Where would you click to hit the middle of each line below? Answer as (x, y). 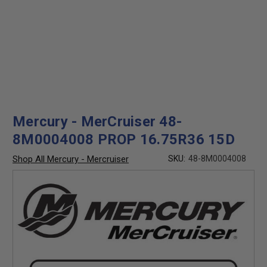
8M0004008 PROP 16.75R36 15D (124, 139)
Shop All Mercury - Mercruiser (71, 159)
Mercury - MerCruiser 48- (97, 122)
